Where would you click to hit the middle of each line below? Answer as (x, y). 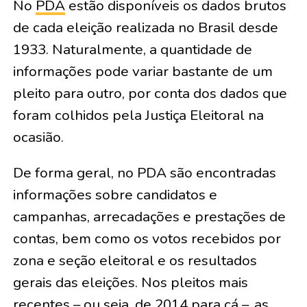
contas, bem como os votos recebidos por (147, 238)
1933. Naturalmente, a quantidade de (132, 49)
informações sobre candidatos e (115, 195)
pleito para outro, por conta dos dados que (150, 93)
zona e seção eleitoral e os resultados (135, 260)
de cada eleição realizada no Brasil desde (145, 27)
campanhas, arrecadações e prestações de (149, 217)
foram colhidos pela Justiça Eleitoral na (138, 115)
